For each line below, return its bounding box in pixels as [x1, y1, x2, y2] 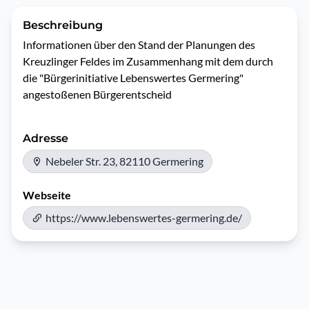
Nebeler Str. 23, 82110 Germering [46, 154, 203, 168]
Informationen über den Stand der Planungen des [23, 38, 255, 51]
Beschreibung [23, 19, 103, 32]
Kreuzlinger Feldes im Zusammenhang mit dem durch [23, 54, 273, 68]
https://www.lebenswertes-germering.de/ [46, 211, 242, 224]
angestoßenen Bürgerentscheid [23, 88, 174, 101]
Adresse [23, 132, 68, 145]
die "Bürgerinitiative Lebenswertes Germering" [23, 71, 243, 84]
